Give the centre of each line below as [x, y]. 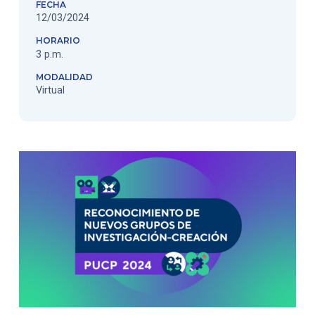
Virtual [50, 90]
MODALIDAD [64, 77]
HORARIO [58, 41]
